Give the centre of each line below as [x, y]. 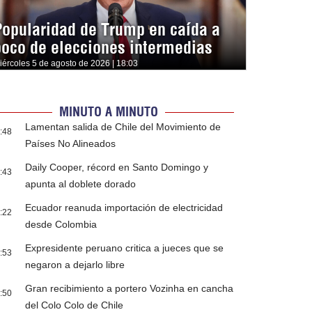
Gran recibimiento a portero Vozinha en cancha [130, 289]
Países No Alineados [71, 144]
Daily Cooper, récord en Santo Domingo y [117, 167]
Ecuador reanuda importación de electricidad [124, 208]
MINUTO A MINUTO [108, 112]
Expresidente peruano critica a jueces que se [125, 248]
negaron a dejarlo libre [75, 265]
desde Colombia [61, 225]
